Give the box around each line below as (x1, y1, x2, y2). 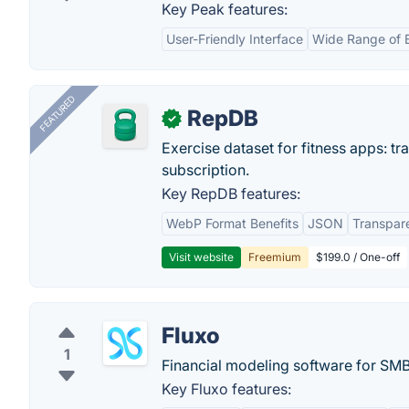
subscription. (162, 161, 249, 179)
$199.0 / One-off (316, 250, 400, 264)
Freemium (248, 250, 301, 264)
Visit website (169, 250, 234, 264)
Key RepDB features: (162, 184, 300, 203)
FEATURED (37, 93, 78, 134)
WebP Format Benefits (166, 215, 299, 231)
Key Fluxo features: (162, 380, 291, 398)
